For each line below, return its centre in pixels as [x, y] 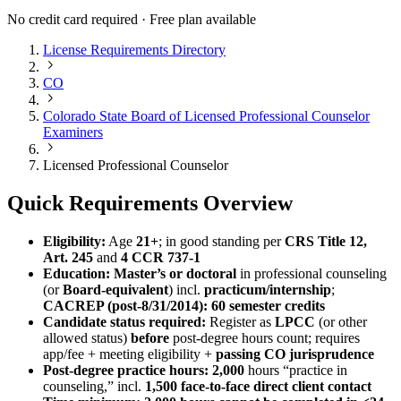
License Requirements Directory [134, 49]
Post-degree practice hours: [126, 370]
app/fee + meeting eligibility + [129, 354]
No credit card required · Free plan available [132, 19]
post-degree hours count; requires [264, 337]
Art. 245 [68, 257]
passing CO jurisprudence [295, 354]
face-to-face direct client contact [276, 386]
